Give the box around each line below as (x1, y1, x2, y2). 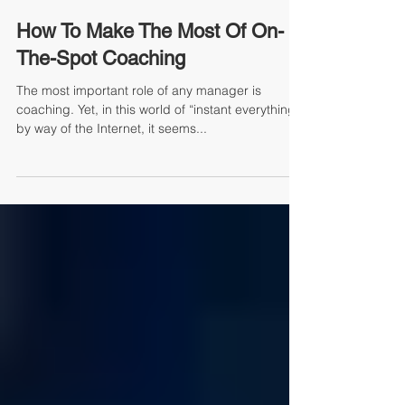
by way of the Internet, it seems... (16, 160, 207, 176)
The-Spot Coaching (16, 87, 185, 109)
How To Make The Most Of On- (16, 60, 284, 82)
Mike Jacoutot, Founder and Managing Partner (16, 19, 244, 33)
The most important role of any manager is (16, 122, 261, 138)
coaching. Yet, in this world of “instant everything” (16, 141, 300, 157)
